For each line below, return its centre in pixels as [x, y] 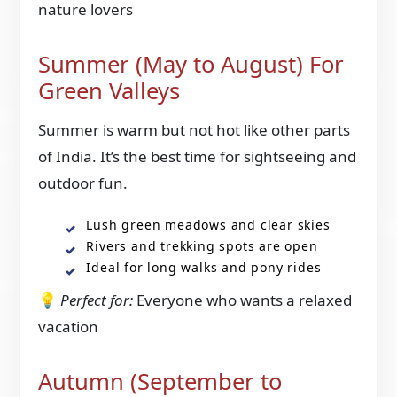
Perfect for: [97, 300]
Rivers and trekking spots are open [202, 246]
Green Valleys [109, 90]
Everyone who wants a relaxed [243, 300]
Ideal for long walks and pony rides [204, 268]
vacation [69, 327]
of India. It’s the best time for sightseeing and [198, 157]
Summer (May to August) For [191, 64]
